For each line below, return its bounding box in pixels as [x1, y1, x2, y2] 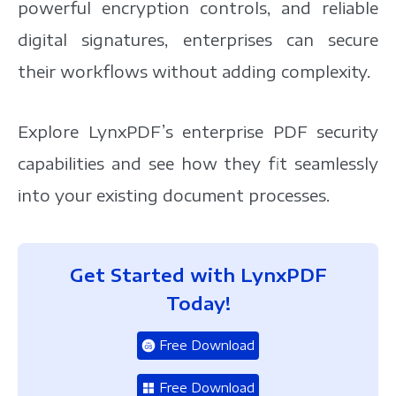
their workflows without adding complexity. [18, 60, 370, 81]
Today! [165, 291, 231, 314]
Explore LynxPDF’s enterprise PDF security [18, 120, 378, 141]
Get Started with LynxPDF [69, 263, 327, 286]
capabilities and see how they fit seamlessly [18, 152, 378, 173]
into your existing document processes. [18, 184, 330, 205]
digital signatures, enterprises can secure [18, 28, 378, 49]
